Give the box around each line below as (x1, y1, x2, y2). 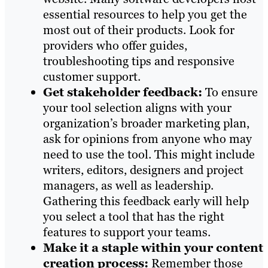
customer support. (43, 69, 141, 85)
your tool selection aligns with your (43, 100, 232, 116)
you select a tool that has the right (43, 209, 224, 225)
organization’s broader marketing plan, (43, 115, 249, 132)
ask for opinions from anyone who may (43, 131, 252, 147)
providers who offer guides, (43, 38, 187, 54)
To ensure (205, 84, 258, 100)
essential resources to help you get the (43, 7, 247, 23)
